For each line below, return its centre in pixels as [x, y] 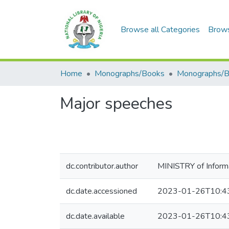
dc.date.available [95, 216]
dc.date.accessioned [101, 191]
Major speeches [116, 104]
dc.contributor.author [102, 166]
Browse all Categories [160, 30]
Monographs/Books [130, 74]
